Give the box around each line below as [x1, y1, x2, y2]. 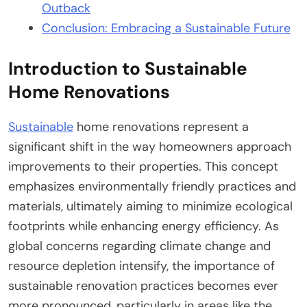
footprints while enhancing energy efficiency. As [8, 217, 279, 234]
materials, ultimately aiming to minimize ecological [8, 197, 293, 214]
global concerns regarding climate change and [8, 237, 271, 254]
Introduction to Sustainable [8, 56, 247, 80]
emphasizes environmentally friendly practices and [8, 177, 296, 195]
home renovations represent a [73, 118, 249, 135]
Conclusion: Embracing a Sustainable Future [42, 19, 291, 36]
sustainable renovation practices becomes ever [8, 277, 278, 294]
